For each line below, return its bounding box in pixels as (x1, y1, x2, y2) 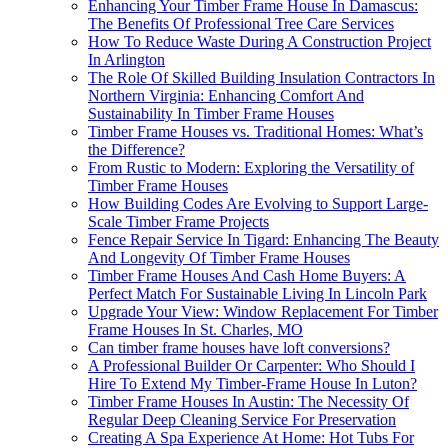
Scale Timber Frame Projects (88, 213, 269, 231)
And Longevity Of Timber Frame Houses (88, 249, 350, 267)
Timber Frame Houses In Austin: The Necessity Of (88, 393, 409, 411)
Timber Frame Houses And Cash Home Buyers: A (88, 267, 406, 285)
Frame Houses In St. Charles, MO (88, 321, 303, 339)
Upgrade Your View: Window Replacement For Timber (88, 303, 438, 321)
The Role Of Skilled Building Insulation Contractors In (88, 69, 435, 87)
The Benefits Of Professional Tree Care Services (88, 15, 394, 33)
